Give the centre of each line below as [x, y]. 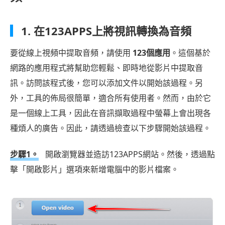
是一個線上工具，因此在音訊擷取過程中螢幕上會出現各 [110, 113]
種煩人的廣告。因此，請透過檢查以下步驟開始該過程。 [110, 128]
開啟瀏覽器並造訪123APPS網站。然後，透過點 [129, 154]
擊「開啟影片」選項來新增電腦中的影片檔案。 [94, 170]
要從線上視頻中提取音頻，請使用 [71, 53]
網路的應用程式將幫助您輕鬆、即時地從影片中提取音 [106, 68]
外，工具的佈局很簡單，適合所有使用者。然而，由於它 [110, 98]
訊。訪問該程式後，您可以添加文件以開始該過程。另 [106, 83]
